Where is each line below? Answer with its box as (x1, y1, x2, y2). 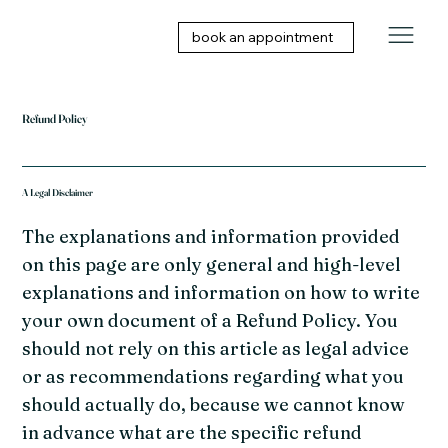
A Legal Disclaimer (22, 185, 94, 198)
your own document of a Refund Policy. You (22, 309, 399, 333)
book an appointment (192, 28, 334, 46)
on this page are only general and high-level (22, 253, 402, 277)
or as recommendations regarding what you (22, 365, 405, 389)
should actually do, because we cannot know (22, 393, 406, 417)
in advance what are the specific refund (22, 421, 363, 445)
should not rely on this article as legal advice (22, 337, 410, 361)
